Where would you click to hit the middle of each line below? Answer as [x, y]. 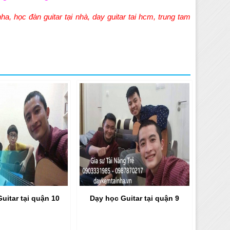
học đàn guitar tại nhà [51, 16]
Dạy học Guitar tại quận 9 [135, 198]
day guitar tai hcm [122, 16]
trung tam [175, 16]
